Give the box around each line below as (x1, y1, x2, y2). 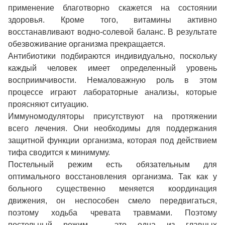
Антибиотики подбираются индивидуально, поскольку (8, 52, 217, 61)
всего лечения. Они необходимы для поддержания (8, 124, 217, 133)
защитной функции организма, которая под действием (8, 136, 217, 145)
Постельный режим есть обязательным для (8, 160, 217, 169)
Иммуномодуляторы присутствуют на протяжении (8, 112, 217, 121)
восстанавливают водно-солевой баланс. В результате (8, 28, 217, 37)
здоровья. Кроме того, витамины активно (8, 16, 217, 25)
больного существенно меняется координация (8, 184, 217, 193)
